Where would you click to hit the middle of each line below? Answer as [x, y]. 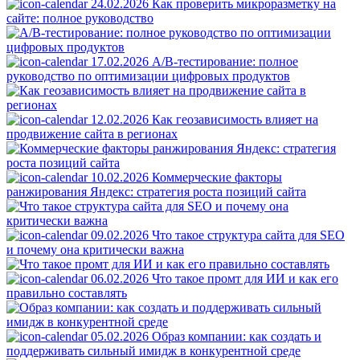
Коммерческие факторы [217, 177]
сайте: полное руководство [80, 18]
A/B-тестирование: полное [225, 61]
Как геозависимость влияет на [235, 119]
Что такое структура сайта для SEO [248, 235]
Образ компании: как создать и [237, 336]
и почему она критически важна [95, 249]
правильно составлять [67, 292]
